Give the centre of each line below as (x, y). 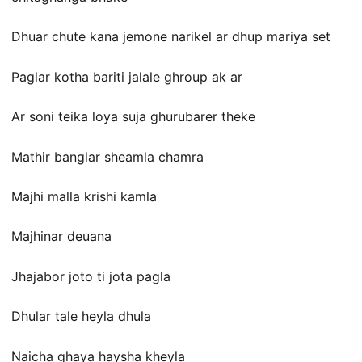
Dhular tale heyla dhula (81, 316)
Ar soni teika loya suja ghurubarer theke (133, 117)
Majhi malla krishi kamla (84, 196)
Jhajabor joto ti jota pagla (91, 276)
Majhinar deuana (61, 236)
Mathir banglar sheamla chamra (107, 156)
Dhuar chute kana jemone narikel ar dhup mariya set (171, 37)
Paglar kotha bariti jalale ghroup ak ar (127, 76)
